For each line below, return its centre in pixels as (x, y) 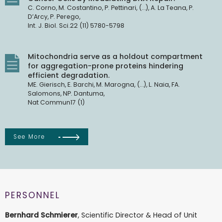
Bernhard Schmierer (41, 215)
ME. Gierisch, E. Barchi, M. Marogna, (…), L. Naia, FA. (104, 84)
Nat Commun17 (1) (56, 102)
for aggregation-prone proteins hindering (106, 66)
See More (29, 137)
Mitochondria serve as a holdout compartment (115, 56)
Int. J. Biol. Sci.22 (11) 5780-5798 (76, 26)
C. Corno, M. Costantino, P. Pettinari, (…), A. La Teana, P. (111, 8)
